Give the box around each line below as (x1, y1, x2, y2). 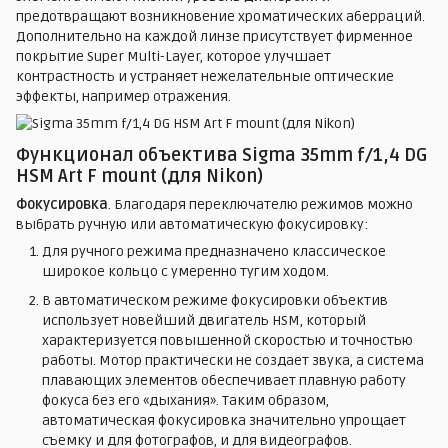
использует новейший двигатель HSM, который (42, 311, 366, 329)
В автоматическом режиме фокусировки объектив (42, 291, 388, 309)
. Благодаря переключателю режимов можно (108, 196, 413, 214)
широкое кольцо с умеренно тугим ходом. (42, 263, 329, 281)
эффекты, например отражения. (16, 87, 231, 105)
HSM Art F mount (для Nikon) (16, 164, 263, 187)
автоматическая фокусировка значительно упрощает (42, 411, 406, 429)
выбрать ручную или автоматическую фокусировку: (16, 216, 368, 234)
